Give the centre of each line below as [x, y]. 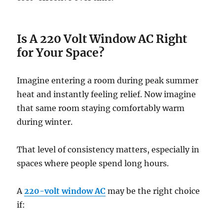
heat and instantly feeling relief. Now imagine [107, 94]
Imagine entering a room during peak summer [108, 81]
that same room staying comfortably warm [101, 108]
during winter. [45, 122]
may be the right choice [153, 191]
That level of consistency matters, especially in [108, 150]
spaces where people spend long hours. [93, 164]
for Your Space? [61, 53]
